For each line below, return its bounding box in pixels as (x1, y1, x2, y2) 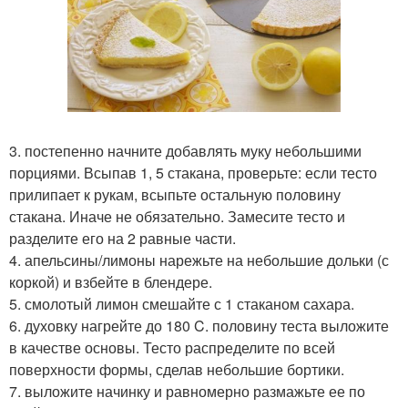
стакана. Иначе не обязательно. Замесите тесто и (9, 206, 345, 228)
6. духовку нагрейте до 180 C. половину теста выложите (9, 315, 389, 337)
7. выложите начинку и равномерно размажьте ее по (9, 381, 365, 403)
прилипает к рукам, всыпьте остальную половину (9, 184, 341, 206)
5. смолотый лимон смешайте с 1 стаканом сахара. (9, 293, 354, 315)
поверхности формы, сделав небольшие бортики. (9, 359, 344, 381)
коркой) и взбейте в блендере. (9, 271, 212, 293)
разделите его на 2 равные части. (9, 228, 236, 250)
